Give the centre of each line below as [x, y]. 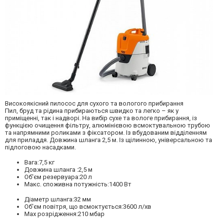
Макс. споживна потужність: [67, 184]
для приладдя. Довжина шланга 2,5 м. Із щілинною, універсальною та [109, 140]
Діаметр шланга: [49, 200]
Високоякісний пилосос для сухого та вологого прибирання [94, 104]
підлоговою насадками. [40, 147]
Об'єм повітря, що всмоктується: [74, 207]
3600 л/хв [137, 207]
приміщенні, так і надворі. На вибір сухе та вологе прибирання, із [101, 118]
